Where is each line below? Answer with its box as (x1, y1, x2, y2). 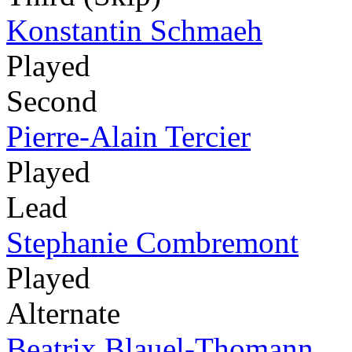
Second (6, 84, 97, 119)
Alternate (6, 296, 120, 331)
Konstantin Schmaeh (6, 13, 262, 48)
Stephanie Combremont (6, 225, 299, 260)
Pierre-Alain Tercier (6, 119, 251, 154)
